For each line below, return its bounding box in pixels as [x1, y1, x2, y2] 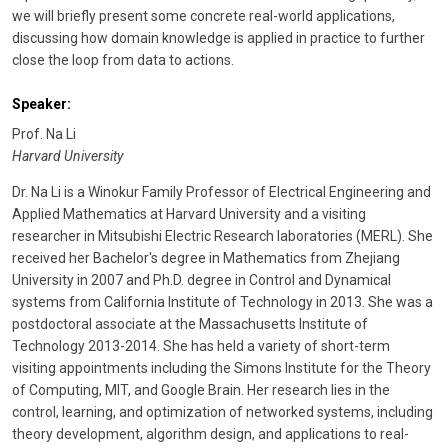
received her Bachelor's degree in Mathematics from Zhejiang [12, 249, 400, 266]
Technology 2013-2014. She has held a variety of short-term [12, 337, 390, 354]
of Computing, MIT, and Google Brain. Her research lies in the [12, 381, 390, 398]
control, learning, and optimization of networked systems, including [12, 403, 433, 420]
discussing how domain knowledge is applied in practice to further [12, 29, 425, 46]
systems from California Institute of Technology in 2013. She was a [12, 293, 433, 310]
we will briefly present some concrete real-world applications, [12, 7, 395, 24]
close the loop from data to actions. [12, 51, 234, 68]
